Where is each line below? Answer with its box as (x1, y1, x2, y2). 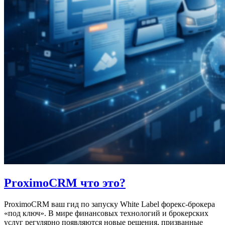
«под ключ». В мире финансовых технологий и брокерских (4, 209, 208, 218)
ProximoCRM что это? (4, 176, 126, 190)
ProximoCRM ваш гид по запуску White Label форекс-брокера (4, 200, 215, 209)
